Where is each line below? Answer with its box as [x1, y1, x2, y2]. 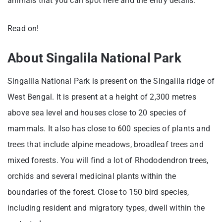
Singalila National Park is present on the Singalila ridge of [7, 76, 215, 86]
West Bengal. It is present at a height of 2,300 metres [7, 92, 196, 102]
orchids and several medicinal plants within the [7, 171, 176, 181]
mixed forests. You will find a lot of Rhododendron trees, [7, 155, 209, 165]
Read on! [7, 23, 41, 33]
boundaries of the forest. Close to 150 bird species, [7, 187, 189, 197]
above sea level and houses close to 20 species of [7, 108, 186, 117]
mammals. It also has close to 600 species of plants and [7, 123, 211, 133]
